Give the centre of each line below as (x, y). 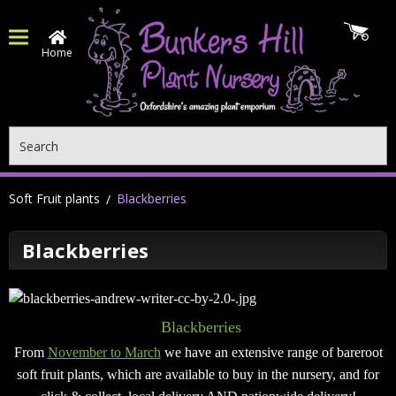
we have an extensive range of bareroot (271, 353)
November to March (104, 353)
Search (28, 136)
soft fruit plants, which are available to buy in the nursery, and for (198, 375)
